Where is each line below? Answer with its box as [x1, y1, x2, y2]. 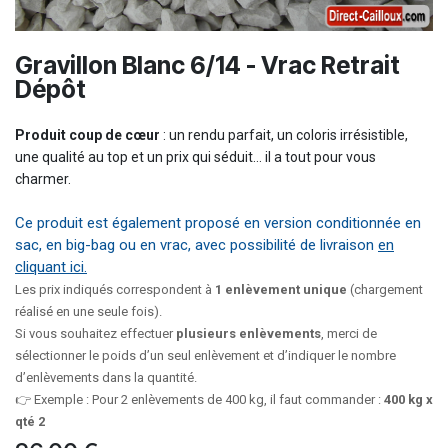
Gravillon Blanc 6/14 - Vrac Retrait [15, 49, 400, 80]
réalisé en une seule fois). [15, 303, 162, 319]
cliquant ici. [15, 257, 87, 276]
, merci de [321, 325, 377, 341]
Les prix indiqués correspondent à [15, 281, 215, 297]
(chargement [347, 281, 423, 297]
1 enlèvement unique [215, 281, 347, 297]
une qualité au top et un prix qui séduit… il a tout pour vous [15, 148, 376, 165]
